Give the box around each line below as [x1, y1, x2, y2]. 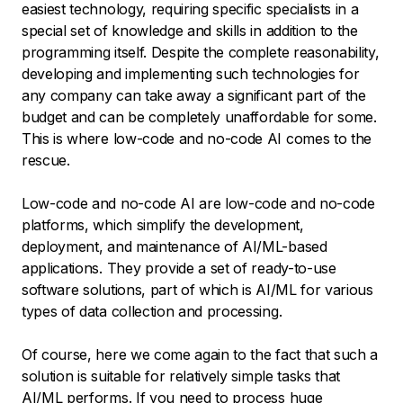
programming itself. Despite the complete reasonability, [22, 43, 380, 62]
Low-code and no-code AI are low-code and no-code [22, 194, 375, 213]
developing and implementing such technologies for [22, 65, 360, 84]
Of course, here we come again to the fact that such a [22, 345, 379, 364]
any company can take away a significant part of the [22, 86, 366, 105]
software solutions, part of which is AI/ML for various [22, 281, 373, 300]
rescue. [22, 151, 70, 170]
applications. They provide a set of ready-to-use [22, 259, 336, 278]
